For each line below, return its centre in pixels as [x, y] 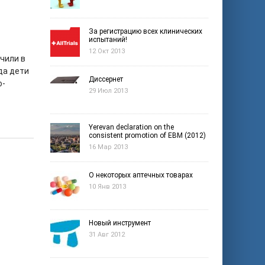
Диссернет [106, 79]
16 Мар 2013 [108, 147]
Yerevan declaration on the [131, 127]
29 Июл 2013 [108, 91]
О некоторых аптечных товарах [141, 175]
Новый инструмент [120, 223]
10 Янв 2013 [107, 187]
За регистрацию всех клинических [146, 31]
